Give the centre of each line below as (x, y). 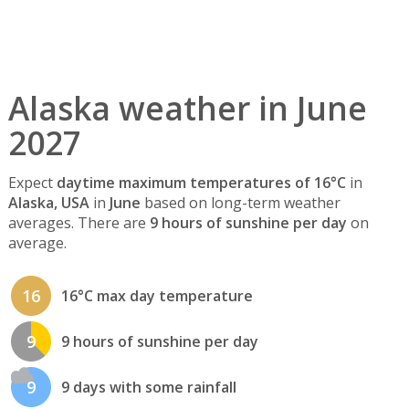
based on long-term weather (240, 203)
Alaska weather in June (187, 108)
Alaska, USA (48, 203)
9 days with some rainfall (148, 388)
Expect (32, 183)
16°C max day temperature (157, 296)
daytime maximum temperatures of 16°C (201, 183)
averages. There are (79, 223)
